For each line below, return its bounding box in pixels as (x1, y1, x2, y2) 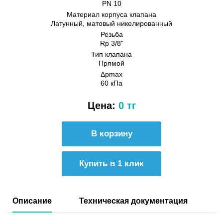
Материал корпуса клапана (67, 10, 156, 18)
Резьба (100, 30, 123, 38)
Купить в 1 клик (79, 159, 144, 168)
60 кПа (101, 79, 122, 87)
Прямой (99, 59, 124, 67)
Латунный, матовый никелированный (51, 19, 172, 27)
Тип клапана (91, 50, 132, 58)
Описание (12, 197, 52, 205)
